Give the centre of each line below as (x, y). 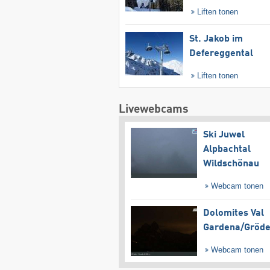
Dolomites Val (233, 214)
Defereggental (221, 53)
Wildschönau (231, 164)
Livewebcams (153, 109)
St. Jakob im (216, 39)
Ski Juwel (224, 135)
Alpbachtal (227, 149)
